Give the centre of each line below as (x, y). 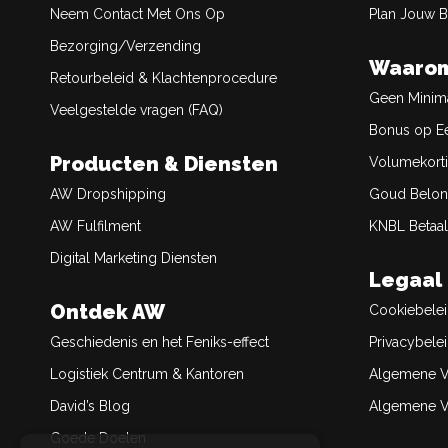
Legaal (405, 280)
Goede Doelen (98, 438)
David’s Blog (90, 406)
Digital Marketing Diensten (133, 258)
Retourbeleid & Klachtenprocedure (163, 78)
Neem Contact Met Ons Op (137, 14)
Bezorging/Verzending (125, 46)
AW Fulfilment (95, 226)
